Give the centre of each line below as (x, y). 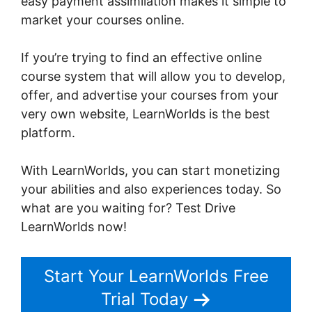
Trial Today (144, 299)
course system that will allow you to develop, (153, 77)
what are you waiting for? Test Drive (128, 208)
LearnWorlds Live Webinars (158, 133)
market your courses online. (103, 20)
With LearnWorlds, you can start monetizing (150, 171)
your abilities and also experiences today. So (151, 189)
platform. (50, 133)
